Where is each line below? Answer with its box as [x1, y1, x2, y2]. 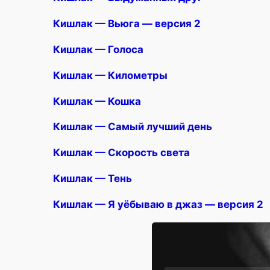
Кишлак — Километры [53, 69, 168, 81]
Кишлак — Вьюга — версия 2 [53, 17, 201, 30]
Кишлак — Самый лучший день [53, 121, 212, 133]
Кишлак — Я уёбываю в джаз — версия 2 [53, 198, 263, 210]
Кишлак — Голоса [53, 43, 143, 56]
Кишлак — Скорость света [53, 146, 190, 159]
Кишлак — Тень [53, 172, 132, 185]
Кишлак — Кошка [53, 95, 141, 107]
